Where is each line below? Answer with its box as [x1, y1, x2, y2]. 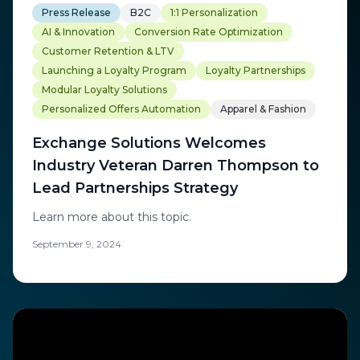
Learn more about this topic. [32, 209, 191, 224]
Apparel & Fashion [220, 102, 306, 115]
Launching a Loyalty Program [42, 63, 186, 76]
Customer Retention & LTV [42, 44, 174, 57]
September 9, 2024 [32, 237, 121, 250]
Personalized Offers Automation [42, 102, 201, 115]
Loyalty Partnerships [206, 63, 305, 76]
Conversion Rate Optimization [134, 25, 283, 38]
